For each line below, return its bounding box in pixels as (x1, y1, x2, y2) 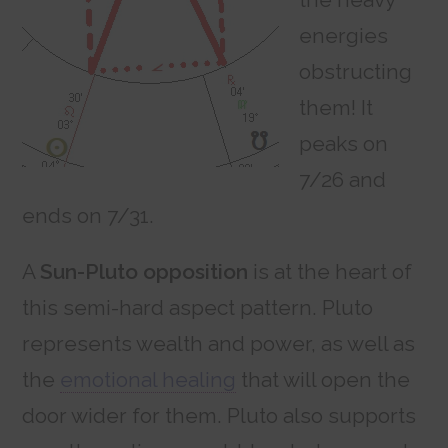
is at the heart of (248, 259, 413, 285)
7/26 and (299, 167, 387, 193)
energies (299, 23, 389, 49)
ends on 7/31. (22, 203, 155, 229)
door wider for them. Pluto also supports (22, 403, 417, 429)
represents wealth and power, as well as (22, 331, 416, 357)
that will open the (236, 367, 411, 393)
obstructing (299, 59, 413, 85)
